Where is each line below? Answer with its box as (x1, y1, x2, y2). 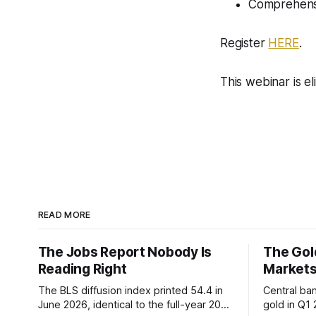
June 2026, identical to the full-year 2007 (37, 298, 233, 311)
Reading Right (37, 261, 127, 277)
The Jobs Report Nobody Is (37, 244, 212, 260)
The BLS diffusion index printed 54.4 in (37, 284, 223, 297)
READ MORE (37, 209, 91, 220)
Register (220, 36, 269, 50)
